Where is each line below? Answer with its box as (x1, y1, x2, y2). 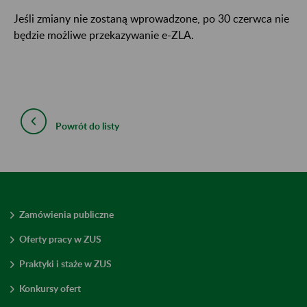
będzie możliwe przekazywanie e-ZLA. (14, 27, 194, 41)
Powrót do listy (56, 119, 119, 132)
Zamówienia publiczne (19, 208, 114, 220)
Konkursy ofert (19, 282, 81, 294)
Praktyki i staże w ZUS (19, 257, 112, 269)
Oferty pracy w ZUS (19, 232, 101, 245)
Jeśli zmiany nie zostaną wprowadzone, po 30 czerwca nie (14, 11, 289, 25)
